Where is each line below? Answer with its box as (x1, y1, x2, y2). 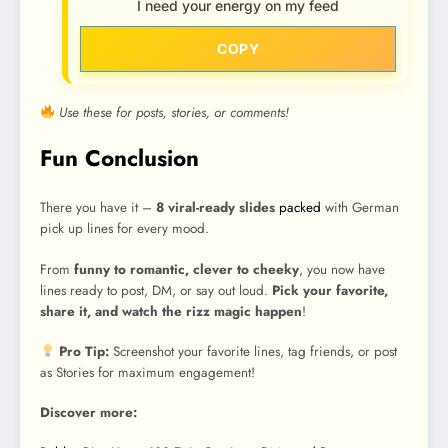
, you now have (299, 259, 385, 279)
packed (279, 198, 325, 218)
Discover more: (40, 402, 137, 422)
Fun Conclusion (40, 141, 199, 174)
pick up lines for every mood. (40, 219, 209, 239)
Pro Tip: (59, 341, 110, 361)
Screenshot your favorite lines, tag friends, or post (109, 341, 398, 361)
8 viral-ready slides (156, 198, 275, 218)
